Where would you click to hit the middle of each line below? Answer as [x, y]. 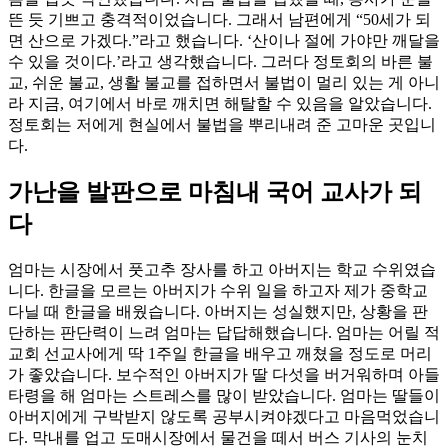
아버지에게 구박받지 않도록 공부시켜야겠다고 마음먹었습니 [224, 417]
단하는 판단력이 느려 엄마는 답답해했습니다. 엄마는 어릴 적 [224, 333]
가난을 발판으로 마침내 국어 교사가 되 [215, 192]
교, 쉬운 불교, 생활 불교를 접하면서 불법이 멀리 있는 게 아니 [224, 82]
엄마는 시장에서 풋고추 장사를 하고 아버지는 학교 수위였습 [222, 270]
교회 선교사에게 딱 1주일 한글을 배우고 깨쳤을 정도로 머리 [220, 354]
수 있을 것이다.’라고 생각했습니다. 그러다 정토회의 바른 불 [220, 61]
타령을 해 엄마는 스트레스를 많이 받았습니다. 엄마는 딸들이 [224, 396]
